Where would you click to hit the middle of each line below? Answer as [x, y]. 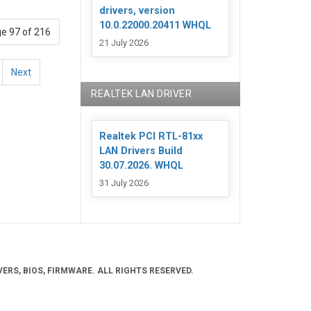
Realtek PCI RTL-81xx [151, 137]
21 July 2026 [124, 42]
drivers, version [137, 11]
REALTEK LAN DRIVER [142, 94]
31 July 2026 [124, 183]
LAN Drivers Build [141, 151]
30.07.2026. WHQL [142, 166]
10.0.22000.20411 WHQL [155, 26]
